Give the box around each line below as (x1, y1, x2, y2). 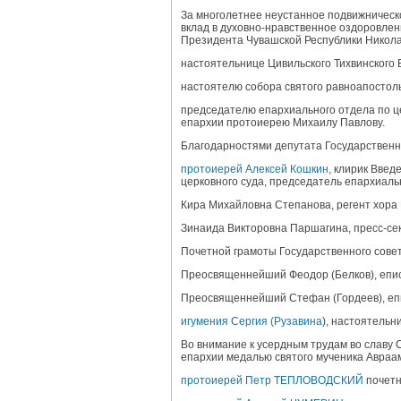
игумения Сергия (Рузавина (181, 315, 322, 328)
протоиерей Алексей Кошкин (181, 163, 328, 175)
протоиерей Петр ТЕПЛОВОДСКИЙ (181, 374, 363, 387)
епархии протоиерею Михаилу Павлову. (181, 116, 385, 129)
